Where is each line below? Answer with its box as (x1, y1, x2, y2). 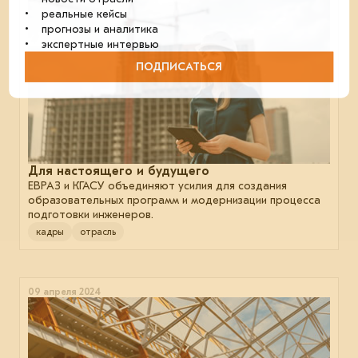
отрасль (80, 226, 116, 238)
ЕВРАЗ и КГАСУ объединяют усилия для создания (28, 179, 287, 193)
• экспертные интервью (25, 37, 160, 51)
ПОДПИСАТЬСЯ (136, 59, 222, 74)
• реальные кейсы (25, 6, 128, 21)
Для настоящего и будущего (28, 164, 209, 179)
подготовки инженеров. (28, 208, 153, 222)
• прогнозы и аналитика (25, 22, 159, 36)
